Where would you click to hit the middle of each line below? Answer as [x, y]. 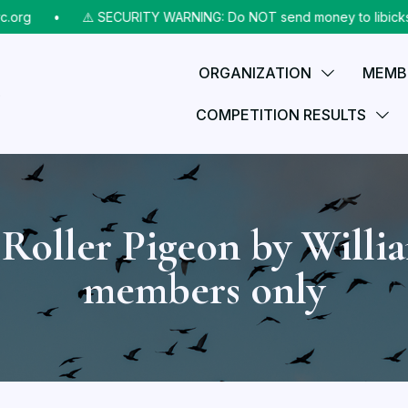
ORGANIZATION [255, 73]
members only [204, 290]
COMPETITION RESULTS [281, 115]
